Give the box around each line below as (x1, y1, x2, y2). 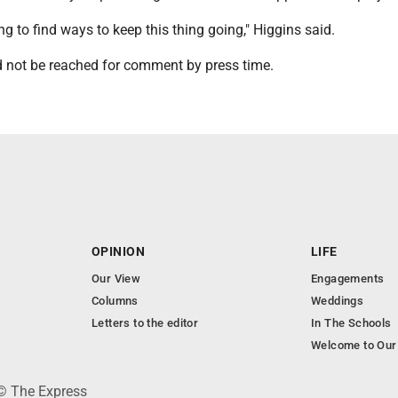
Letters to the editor (92, 316, 199, 330)
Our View (92, 272, 141, 286)
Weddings (311, 294, 364, 308)
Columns (92, 294, 139, 308)
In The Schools (311, 316, 392, 330)
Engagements (311, 272, 385, 286)
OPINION (92, 244, 145, 259)
